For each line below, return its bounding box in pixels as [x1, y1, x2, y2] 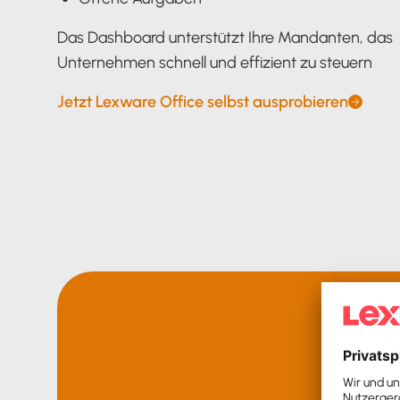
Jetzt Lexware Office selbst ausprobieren [57, 92, 348, 112]
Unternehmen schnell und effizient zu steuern [57, 53, 372, 72]
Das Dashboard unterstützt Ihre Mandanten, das [57, 28, 393, 47]
